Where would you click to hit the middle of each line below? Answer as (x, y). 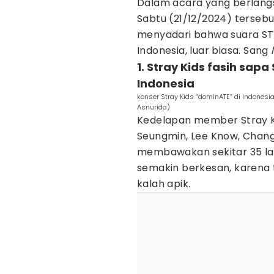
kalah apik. (164, 184)
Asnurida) (154, 107)
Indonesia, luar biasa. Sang (204, 50)
